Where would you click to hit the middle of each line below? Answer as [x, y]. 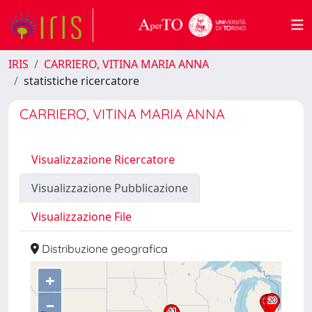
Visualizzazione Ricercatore [103, 159]
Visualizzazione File [81, 217]
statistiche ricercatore [81, 81]
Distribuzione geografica [103, 249]
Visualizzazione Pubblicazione [110, 188]
